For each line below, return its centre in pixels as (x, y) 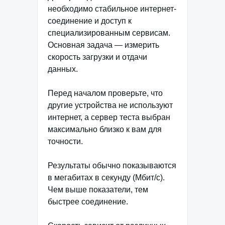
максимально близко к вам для (105, 129)
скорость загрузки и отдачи (97, 57)
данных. (63, 69)
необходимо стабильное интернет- (112, 9)
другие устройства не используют (110, 105)
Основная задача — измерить (103, 45)
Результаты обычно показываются (112, 165)
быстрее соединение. (88, 201)
